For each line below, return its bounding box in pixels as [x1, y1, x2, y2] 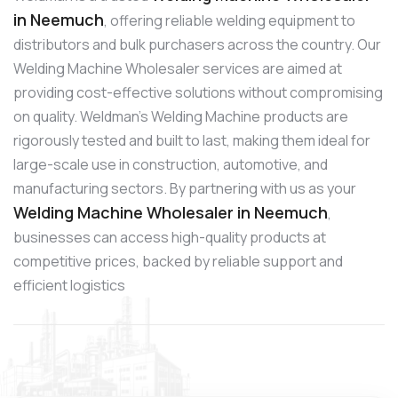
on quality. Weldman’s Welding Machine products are [13, 106, 348, 126]
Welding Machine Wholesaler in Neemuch [13, 201, 328, 223]
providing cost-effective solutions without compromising [13, 82, 383, 102]
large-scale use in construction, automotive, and [13, 154, 328, 174]
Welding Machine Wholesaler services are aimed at [13, 58, 342, 78]
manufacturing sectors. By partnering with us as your [13, 178, 356, 198]
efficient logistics [13, 275, 125, 295]
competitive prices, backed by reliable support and [13, 251, 343, 271]
